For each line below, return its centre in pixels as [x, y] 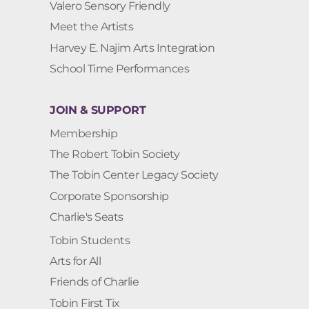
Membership [83, 134]
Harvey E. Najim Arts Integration [132, 48]
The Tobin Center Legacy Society [134, 175]
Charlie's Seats [87, 217]
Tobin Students [90, 241]
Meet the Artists [91, 27]
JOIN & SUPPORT [98, 110]
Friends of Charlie [94, 282]
